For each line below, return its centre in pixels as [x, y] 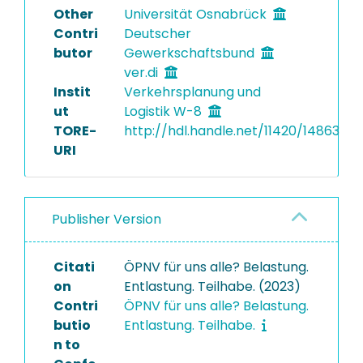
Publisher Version [107, 219]
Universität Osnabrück [196, 14]
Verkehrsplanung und [192, 92]
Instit [72, 92]
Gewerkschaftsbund [190, 53]
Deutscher [157, 34]
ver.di [142, 73]
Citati [74, 267]
